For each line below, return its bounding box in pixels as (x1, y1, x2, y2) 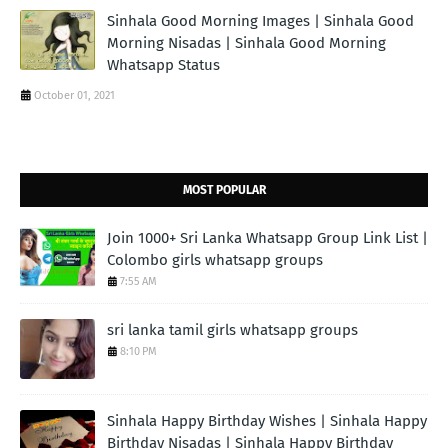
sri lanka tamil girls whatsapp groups (107, 321, 358, 340)
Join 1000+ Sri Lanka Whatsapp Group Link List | (107, 229, 428, 248)
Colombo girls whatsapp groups (107, 251, 323, 270)
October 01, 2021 (34, 89, 115, 103)
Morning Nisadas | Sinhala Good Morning (107, 34, 386, 53)
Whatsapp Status (107, 56, 220, 75)
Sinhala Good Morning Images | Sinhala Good (107, 12, 414, 31)
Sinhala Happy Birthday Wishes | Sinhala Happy (107, 412, 427, 431)
